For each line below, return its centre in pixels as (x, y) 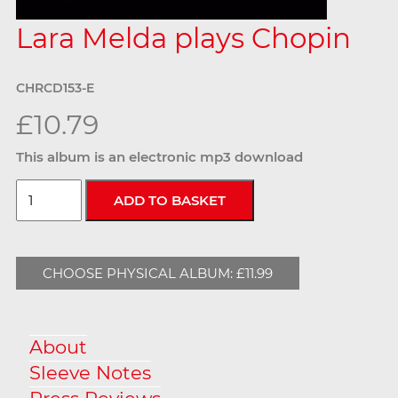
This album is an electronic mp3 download (159, 156)
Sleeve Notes (90, 372)
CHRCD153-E (55, 88)
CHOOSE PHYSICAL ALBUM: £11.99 (157, 273)
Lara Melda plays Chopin (183, 38)
